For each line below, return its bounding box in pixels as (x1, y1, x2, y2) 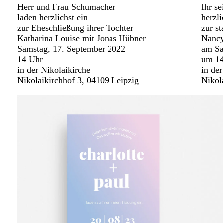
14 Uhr (17, 54, 43, 65)
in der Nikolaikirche (17, 65, 90, 75)
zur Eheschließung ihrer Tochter (17, 23, 133, 33)
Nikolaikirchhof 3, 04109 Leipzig (17, 75, 139, 86)
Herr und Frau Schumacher (17, 2, 115, 12)
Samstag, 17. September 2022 (17, 44, 125, 54)
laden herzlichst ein (17, 12, 88, 23)
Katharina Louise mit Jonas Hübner (17, 33, 146, 44)
